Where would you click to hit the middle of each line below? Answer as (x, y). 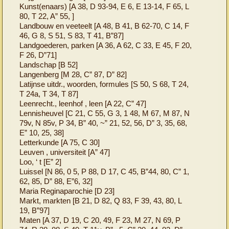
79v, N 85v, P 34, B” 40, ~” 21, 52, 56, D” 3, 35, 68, (104, 123)
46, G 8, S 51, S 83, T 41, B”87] (72, 35)
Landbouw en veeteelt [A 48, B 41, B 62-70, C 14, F (105, 26)
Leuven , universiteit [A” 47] (65, 152)
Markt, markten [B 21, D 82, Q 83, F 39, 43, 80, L (101, 200)
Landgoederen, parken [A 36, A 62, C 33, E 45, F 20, (106, 45)
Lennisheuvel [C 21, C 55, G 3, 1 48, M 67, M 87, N (105, 113)
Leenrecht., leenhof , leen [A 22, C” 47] (83, 103)
